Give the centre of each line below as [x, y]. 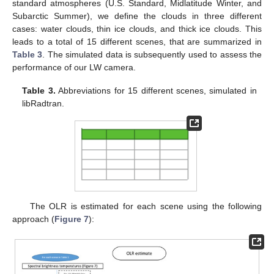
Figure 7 [72, 219]
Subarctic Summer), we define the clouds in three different [137, 16]
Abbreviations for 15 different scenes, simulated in [156, 91]
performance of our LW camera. [74, 67]
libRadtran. [43, 104]
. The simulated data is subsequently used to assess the [152, 54]
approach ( [33, 219]
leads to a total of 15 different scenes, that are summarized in [137, 41]
